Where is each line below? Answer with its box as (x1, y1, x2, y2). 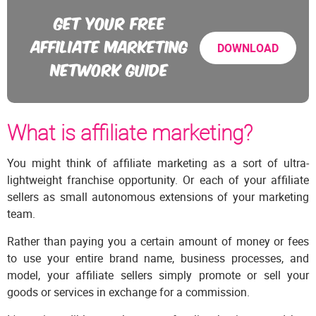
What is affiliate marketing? (7, 118, 253, 147)
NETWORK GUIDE (51, 56, 169, 80)
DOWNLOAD (217, 40, 279, 56)
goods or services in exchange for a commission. (7, 284, 250, 300)
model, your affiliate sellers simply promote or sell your (7, 267, 309, 284)
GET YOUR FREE (54, 10, 166, 34)
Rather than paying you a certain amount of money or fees (7, 233, 309, 250)
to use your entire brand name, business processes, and (7, 250, 309, 267)
